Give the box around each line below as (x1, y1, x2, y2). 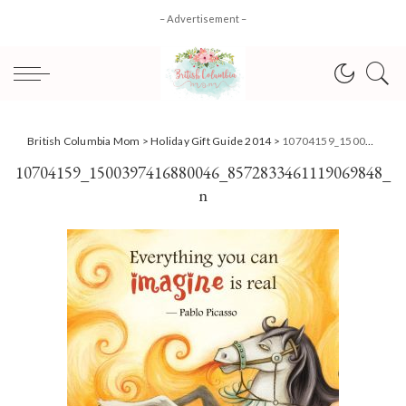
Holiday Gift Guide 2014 (150, 134, 272, 148)
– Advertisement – (159, 13, 246, 24)
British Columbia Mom (27, 134, 140, 148)
